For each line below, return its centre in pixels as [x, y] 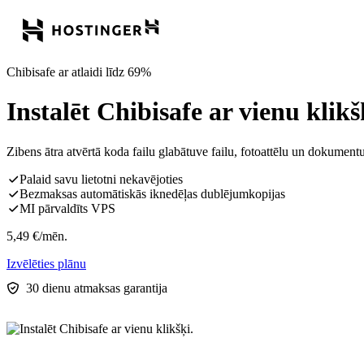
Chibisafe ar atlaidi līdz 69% [79, 72]
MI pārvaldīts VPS [67, 208]
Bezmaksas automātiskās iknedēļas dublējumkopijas [152, 193]
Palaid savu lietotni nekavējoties [101, 179]
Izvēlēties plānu [46, 263]
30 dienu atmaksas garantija [97, 288]
